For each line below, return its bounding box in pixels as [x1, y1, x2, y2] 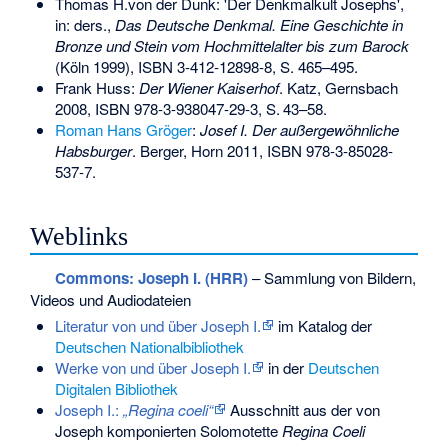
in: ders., [54, 13, 115, 35]
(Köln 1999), [54, 55, 138, 77]
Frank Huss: [54, 76, 139, 98]
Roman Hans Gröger [54, 118, 192, 140]
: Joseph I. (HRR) [128, 267, 248, 290]
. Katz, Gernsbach [278, 76, 398, 98]
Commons [54, 267, 129, 290]
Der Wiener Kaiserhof [138, 76, 279, 98]
